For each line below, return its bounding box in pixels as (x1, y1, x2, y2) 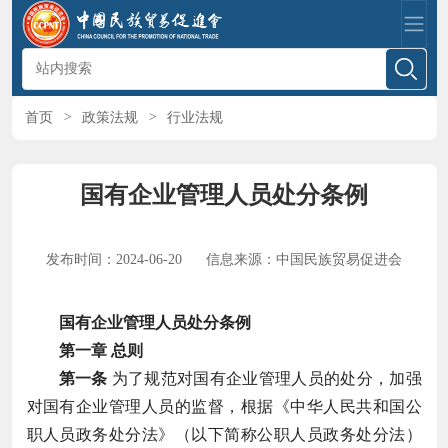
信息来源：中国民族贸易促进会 (206, 251, 402, 267)
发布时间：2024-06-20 (46, 251, 186, 267)
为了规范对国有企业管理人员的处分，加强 (107, 369, 422, 387)
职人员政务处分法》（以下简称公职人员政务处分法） (26, 425, 422, 443)
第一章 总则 (58, 341, 143, 359)
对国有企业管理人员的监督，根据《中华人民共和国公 (26, 397, 422, 415)
